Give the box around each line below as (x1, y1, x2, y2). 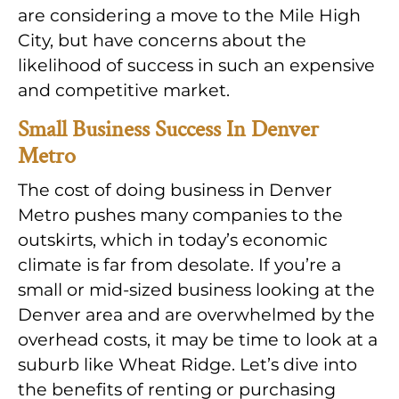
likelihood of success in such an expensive (18, 54, 375, 77)
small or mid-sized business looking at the (18, 279, 375, 301)
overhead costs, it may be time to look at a (18, 329, 378, 351)
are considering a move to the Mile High (18, 4, 361, 27)
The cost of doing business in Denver (18, 179, 332, 201)
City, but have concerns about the (18, 29, 306, 52)
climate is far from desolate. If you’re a (18, 254, 341, 276)
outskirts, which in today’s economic (18, 229, 328, 251)
